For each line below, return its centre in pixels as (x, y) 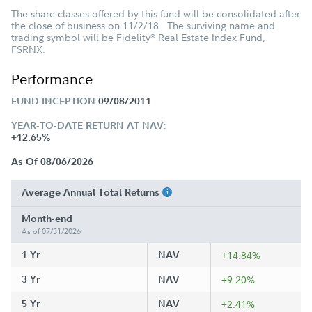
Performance (52, 79)
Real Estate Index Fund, (210, 37)
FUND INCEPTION (53, 101)
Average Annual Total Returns (92, 192)
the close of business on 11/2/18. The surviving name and (143, 25)
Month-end (47, 219)
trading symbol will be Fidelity (81, 37)
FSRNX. (28, 49)
